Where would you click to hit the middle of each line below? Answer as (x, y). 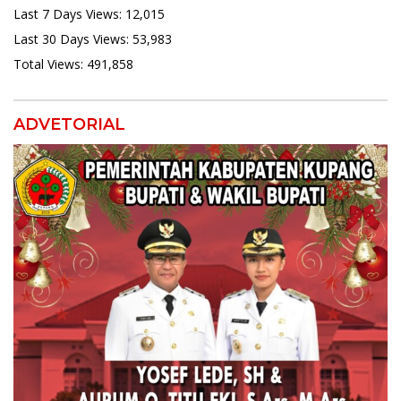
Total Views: (50, 64)
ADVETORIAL (69, 125)
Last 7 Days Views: (69, 14)
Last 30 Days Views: (73, 39)
